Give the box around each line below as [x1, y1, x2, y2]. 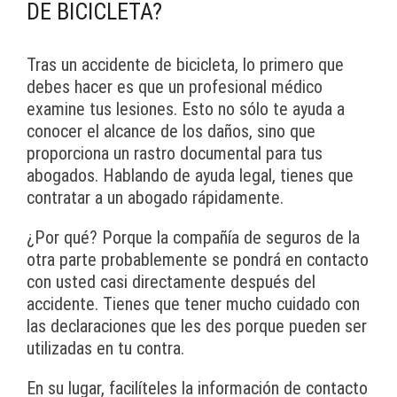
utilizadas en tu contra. [27, 338, 184, 360]
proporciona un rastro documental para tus [27, 143, 323, 165]
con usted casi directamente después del [27, 271, 315, 293]
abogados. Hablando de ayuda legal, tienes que [27, 165, 354, 187]
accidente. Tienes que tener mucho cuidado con [27, 293, 360, 315]
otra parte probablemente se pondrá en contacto [27, 249, 369, 271]
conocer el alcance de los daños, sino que [27, 121, 315, 143]
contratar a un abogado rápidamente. [27, 187, 284, 209]
